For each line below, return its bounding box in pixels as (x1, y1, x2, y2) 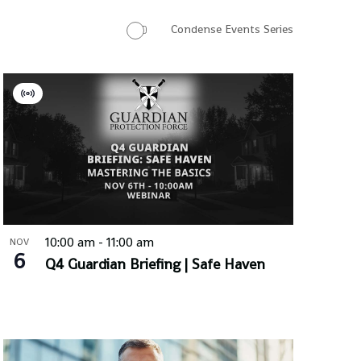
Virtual (26, 93, 64, 111)
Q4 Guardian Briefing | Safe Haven (44, 255, 265, 274)
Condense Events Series (171, 22, 293, 36)
